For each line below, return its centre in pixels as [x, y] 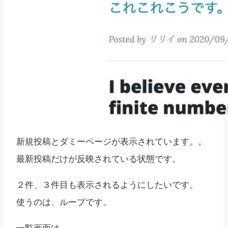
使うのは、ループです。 [64, 202]
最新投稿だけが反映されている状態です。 [98, 158]
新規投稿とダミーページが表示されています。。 [111, 141]
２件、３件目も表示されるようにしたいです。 [107, 184]
